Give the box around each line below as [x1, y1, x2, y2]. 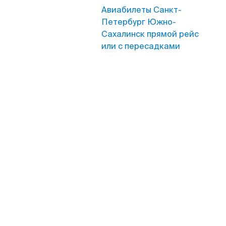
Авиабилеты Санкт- [101, 5, 182, 15]
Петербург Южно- [101, 17, 176, 27]
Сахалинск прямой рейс [101, 29, 199, 39]
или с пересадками [101, 41, 180, 51]
